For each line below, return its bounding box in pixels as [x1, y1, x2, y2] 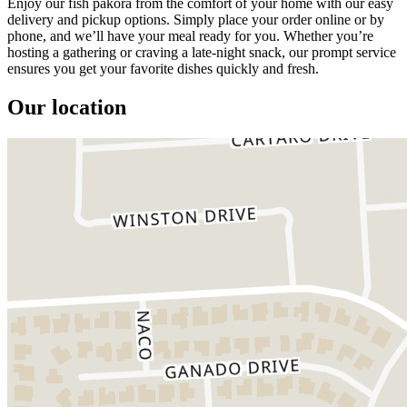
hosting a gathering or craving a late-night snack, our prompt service [7, 44, 396, 60]
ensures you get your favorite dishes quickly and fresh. [7, 60, 319, 76]
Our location [7, 94, 126, 119]
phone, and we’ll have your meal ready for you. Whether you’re [7, 27, 373, 44]
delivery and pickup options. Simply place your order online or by [7, 11, 384, 27]
